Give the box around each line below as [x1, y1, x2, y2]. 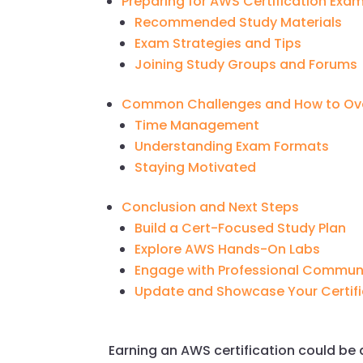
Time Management [135, 116, 260, 135]
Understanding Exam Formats [135, 137, 330, 156]
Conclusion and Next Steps [122, 198, 300, 217]
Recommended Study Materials [135, 13, 343, 32]
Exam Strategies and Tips [135, 34, 302, 53]
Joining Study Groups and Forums [135, 55, 358, 75]
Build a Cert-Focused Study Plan [135, 219, 347, 238]
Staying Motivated [135, 158, 257, 177]
